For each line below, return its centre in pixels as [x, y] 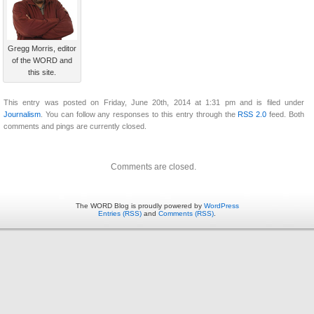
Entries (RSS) [120, 214]
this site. [42, 73]
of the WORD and [42, 61]
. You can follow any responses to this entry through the [139, 115]
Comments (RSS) [186, 214]
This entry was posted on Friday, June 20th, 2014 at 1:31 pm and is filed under [154, 103]
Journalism [22, 115]
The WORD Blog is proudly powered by [139, 206]
